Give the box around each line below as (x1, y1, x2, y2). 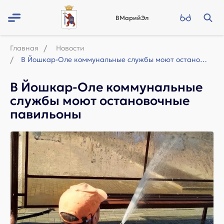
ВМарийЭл (115, 14, 148, 21)
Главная (10, 43, 38, 52)
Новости (56, 43, 84, 52)
